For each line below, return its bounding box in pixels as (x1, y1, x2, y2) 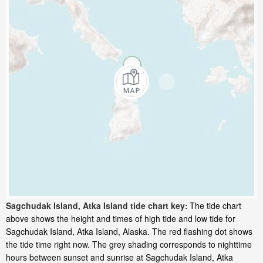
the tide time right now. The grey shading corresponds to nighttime (6, 238, 252, 251)
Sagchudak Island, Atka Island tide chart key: (6, 200, 188, 212)
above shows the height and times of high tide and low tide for (6, 213, 235, 225)
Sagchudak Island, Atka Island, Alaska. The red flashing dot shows (6, 225, 252, 238)
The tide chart (190, 200, 241, 212)
